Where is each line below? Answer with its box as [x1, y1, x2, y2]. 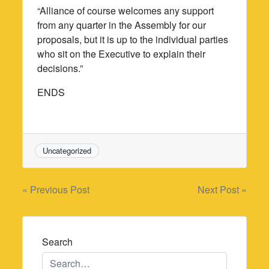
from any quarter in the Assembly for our [37, 17, 207, 32]
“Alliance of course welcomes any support [37, 3, 214, 17]
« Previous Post [22, 183, 90, 197]
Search [42, 235, 73, 249]
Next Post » [197, 183, 247, 197]
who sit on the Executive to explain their [37, 46, 206, 61]
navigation [22, 202, 110, 231]
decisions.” [37, 61, 83, 75]
